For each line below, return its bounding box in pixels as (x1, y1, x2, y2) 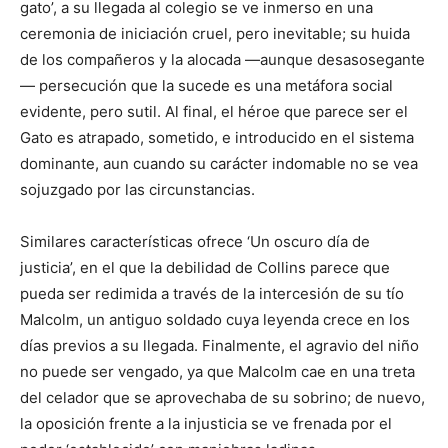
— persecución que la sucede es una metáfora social (20, 76, 393, 95)
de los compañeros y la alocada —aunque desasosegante (20, 50, 425, 69)
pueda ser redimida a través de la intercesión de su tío (20, 284, 404, 303)
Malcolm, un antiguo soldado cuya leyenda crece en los (20, 310, 410, 329)
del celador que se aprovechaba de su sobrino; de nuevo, (20, 388, 425, 407)
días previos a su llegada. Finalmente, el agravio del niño (20, 336, 419, 355)
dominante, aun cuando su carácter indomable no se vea (20, 154, 418, 173)
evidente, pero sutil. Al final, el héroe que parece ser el (20, 102, 408, 121)
